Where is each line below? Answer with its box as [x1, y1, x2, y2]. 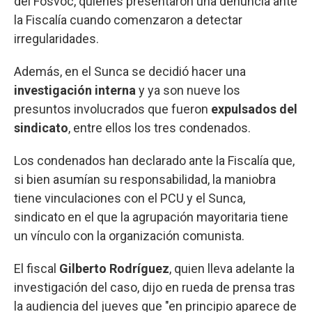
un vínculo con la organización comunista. [14, 228, 244, 243]
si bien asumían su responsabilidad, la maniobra [14, 171, 276, 187]
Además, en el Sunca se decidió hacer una [14, 63, 246, 79]
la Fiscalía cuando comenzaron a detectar [14, 12, 242, 27]
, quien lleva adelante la [169, 260, 295, 276]
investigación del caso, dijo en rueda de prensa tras [14, 279, 295, 295]
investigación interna [14, 82, 136, 97]
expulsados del [211, 101, 297, 116]
